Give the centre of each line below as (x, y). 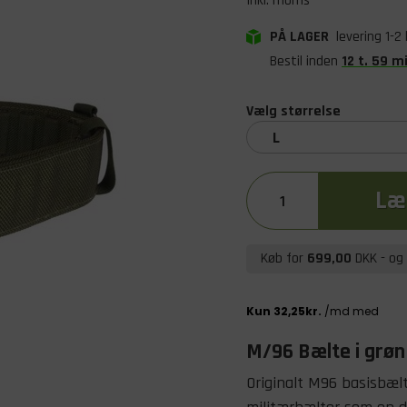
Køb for (284, 258)
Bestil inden (306, 61)
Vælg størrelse (293, 111)
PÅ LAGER (301, 37)
